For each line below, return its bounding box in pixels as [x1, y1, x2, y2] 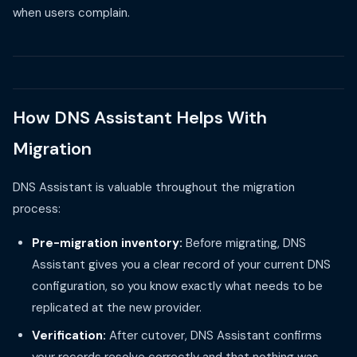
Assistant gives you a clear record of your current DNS [32, 257, 331, 273]
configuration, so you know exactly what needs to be [32, 278, 323, 294]
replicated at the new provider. [32, 300, 202, 316]
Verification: [32, 328, 106, 343]
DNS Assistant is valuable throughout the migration [13, 179, 295, 195]
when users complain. [13, 5, 130, 21]
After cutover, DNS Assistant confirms [106, 328, 322, 343]
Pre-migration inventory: [32, 235, 182, 251]
